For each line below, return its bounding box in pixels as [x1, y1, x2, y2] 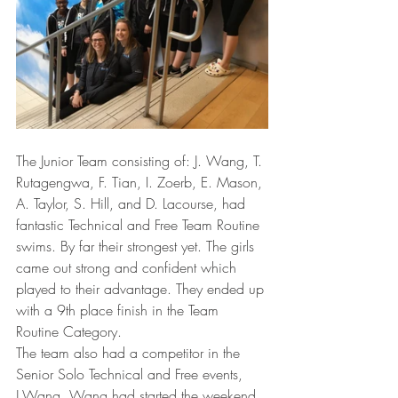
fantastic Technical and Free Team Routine [16, 215, 264, 235]
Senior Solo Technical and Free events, [16, 364, 247, 384]
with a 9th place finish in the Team [16, 300, 223, 320]
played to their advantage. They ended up [16, 279, 268, 298]
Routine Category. [16, 322, 126, 341]
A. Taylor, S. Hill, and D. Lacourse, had [16, 194, 250, 213]
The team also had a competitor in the [16, 343, 244, 362]
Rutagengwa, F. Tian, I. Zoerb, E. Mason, [16, 172, 267, 192]
